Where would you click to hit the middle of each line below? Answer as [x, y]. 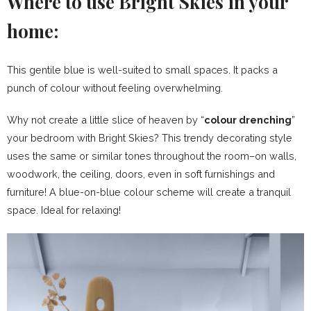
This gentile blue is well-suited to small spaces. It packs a [142, 70]
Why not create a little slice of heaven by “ [106, 120]
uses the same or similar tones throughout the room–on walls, [152, 156]
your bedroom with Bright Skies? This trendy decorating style [150, 138]
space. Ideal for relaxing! [64, 210]
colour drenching [248, 120]
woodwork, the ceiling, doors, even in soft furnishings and [141, 174]
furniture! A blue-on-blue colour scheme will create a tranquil [149, 192]
